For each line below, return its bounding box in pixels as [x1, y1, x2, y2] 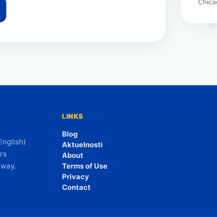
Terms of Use [62, 162, 108, 170]
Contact [62, 183, 91, 192]
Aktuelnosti [62, 140, 103, 149]
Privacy [62, 172, 90, 181]
